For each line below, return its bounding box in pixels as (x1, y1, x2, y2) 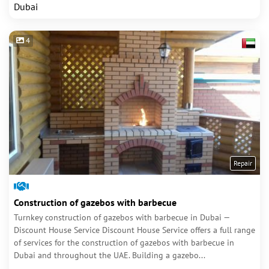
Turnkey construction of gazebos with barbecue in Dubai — (14, 212, 229, 223)
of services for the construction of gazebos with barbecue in (14, 237, 234, 248)
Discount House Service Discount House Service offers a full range (14, 225, 255, 235)
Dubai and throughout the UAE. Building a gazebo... (14, 250, 205, 261)
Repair (234, 159, 252, 168)
